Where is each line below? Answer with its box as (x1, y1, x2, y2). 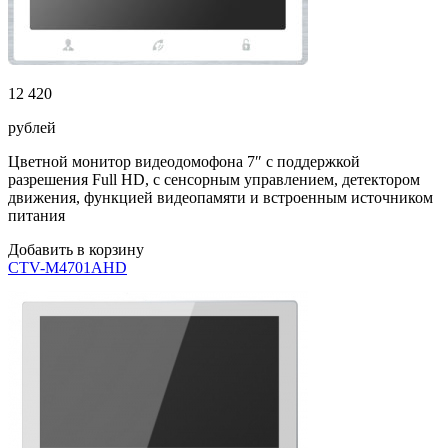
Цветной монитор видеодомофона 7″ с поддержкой (8, 153, 360, 170)
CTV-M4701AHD (8, 259, 127, 276)
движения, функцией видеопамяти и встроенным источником (8, 189, 433, 206)
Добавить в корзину (8, 241, 144, 258)
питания (8, 207, 65, 224)
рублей (8, 119, 56, 136)
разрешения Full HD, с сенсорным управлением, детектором (8, 171, 420, 188)
